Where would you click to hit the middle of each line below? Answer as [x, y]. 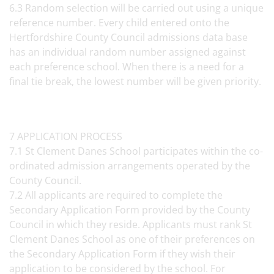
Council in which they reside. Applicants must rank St [131, 224]
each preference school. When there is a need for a [127, 67]
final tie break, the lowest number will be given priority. [135, 81]
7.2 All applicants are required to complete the [116, 195]
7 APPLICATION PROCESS [68, 136]
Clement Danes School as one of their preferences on [132, 239]
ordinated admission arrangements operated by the [130, 166]
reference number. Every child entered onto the [119, 23]
